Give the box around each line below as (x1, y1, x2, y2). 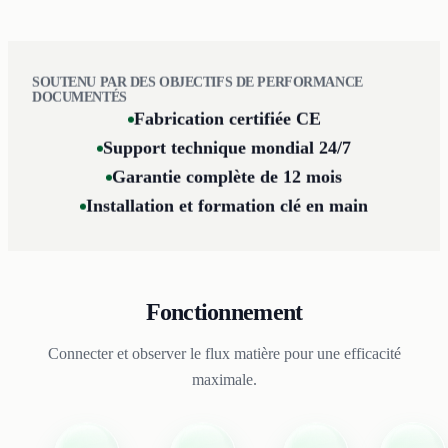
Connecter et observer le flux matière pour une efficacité (47, 345, 401, 363)
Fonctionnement (145, 299, 303, 326)
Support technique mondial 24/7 (103, 138, 351, 159)
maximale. (191, 371, 257, 389)
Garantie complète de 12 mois (112, 167, 342, 188)
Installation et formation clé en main (86, 196, 368, 217)
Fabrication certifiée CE (133, 109, 321, 130)
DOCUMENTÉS (32, 89, 127, 106)
